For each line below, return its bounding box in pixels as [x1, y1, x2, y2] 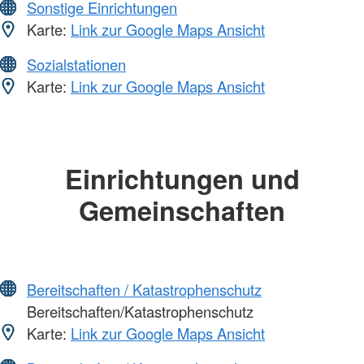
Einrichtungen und [64, 159, 300, 198]
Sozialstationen [27, 54, 126, 76]
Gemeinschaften [79, 191, 285, 230]
